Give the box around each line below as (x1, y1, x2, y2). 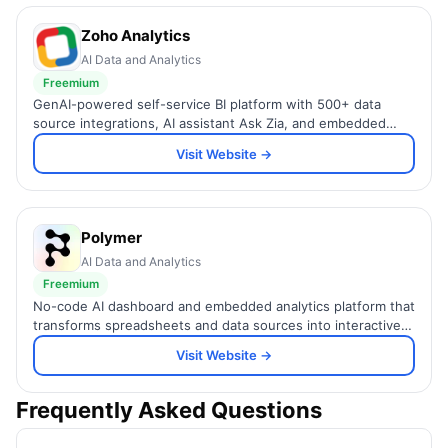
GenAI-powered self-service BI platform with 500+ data (33, 96, 381, 113)
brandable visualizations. (33, 335, 186, 352)
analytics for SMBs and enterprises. (33, 134, 255, 151)
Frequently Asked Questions (16, 396, 322, 423)
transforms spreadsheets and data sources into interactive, (33, 316, 405, 333)
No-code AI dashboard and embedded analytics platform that (33, 297, 415, 314)
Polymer (81, 227, 142, 247)
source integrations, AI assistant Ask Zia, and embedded (33, 115, 386, 132)
